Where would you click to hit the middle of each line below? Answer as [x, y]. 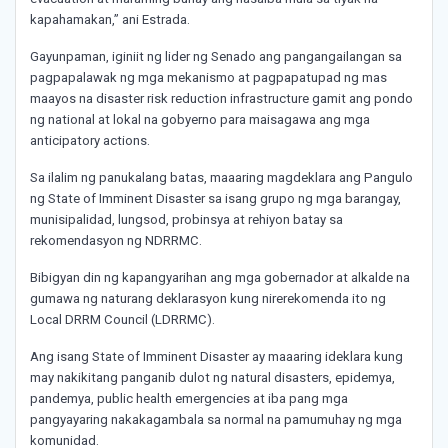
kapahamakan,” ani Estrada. [110, 20]
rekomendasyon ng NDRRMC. [116, 241]
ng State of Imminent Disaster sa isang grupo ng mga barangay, [215, 199]
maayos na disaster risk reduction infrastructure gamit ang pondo [221, 99]
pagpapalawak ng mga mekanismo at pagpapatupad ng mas [208, 78]
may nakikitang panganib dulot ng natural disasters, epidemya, [212, 378]
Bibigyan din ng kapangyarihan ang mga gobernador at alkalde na [220, 278]
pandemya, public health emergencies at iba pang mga [189, 399]
